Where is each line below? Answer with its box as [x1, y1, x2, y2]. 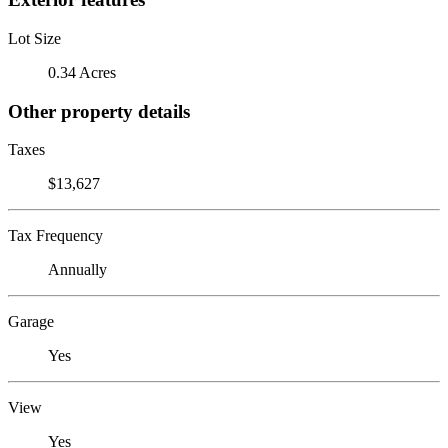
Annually [48, 261, 107, 279]
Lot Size [8, 29, 61, 47]
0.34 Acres [48, 63, 116, 81]
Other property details [8, 100, 190, 122]
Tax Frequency [8, 227, 103, 245]
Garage [8, 313, 54, 331]
